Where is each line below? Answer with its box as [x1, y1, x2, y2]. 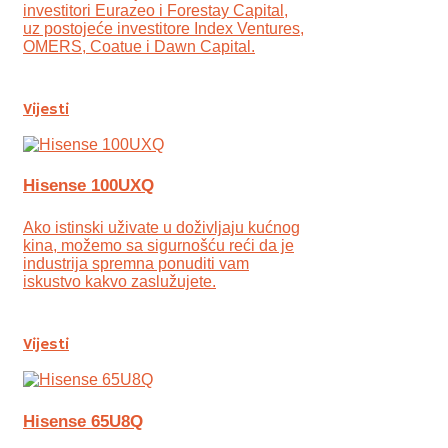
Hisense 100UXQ [23, 176, 154, 196]
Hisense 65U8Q [23, 411, 143, 431]
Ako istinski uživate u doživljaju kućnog [23, 219, 300, 237]
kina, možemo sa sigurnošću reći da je [23, 237, 294, 255]
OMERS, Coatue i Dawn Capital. [23, 37, 255, 55]
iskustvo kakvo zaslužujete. [23, 273, 216, 291]
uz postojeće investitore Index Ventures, [23, 19, 304, 37]
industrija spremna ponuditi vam [23, 255, 249, 273]
